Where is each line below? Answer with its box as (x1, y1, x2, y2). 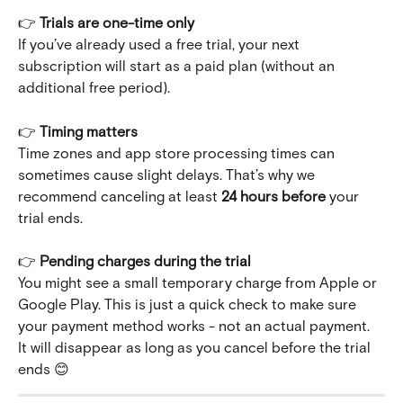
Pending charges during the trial (40, 252, 251, 270)
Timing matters (40, 121, 138, 139)
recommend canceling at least (18, 186, 221, 204)
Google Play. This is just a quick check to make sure (18, 295, 360, 313)
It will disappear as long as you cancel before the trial (18, 338, 374, 356)
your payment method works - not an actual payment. (18, 317, 373, 335)
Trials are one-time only (40, 13, 194, 31)
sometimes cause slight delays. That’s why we (18, 165, 318, 183)
